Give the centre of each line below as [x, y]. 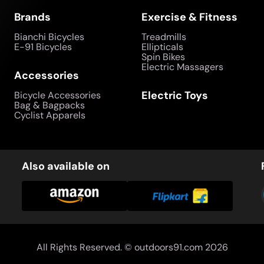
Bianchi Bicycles [49, 37]
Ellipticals [162, 47]
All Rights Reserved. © [85, 247]
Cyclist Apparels [50, 115]
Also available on [66, 166]
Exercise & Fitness [189, 17]
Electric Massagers [182, 67]
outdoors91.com [168, 247]
